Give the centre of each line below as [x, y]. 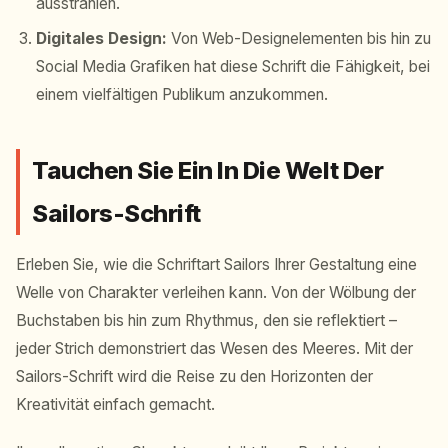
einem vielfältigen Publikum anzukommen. [182, 94]
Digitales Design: [101, 38]
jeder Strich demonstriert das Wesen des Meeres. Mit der [214, 348]
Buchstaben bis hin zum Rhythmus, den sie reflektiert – [206, 320]
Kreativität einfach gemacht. [115, 404]
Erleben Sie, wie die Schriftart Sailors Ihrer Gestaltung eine [216, 264]
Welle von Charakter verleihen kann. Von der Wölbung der [216, 292]
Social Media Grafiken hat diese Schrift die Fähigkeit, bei [233, 66]
